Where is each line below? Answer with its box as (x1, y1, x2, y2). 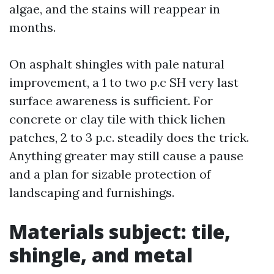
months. (9, 20, 56, 35)
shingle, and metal (9, 242, 193, 268)
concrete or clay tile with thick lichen (9, 111, 226, 127)
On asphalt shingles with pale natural (9, 56, 224, 72)
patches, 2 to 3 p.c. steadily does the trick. (9, 130, 249, 145)
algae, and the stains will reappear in (9, 1, 220, 17)
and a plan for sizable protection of (9, 166, 211, 182)
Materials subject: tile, (9, 218, 231, 245)
